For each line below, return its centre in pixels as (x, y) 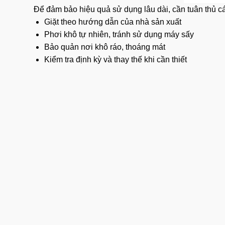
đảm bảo (62, 10)
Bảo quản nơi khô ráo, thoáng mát (104, 47)
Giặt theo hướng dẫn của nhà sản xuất (113, 22)
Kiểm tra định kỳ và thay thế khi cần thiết (115, 60)
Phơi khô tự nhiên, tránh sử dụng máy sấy (119, 35)
